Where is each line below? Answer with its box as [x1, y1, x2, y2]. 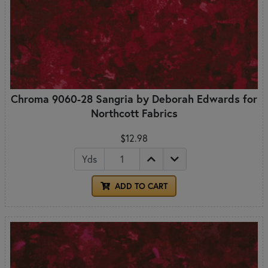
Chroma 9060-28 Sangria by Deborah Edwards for [11, 91, 257, 106]
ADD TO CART [112, 180, 167, 191]
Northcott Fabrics [90, 105, 178, 120]
